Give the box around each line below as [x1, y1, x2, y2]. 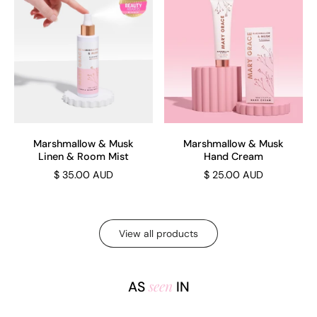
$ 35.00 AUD [54, 168, 113, 181]
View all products [119, 227, 198, 240]
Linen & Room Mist [38, 150, 129, 163]
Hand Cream [204, 150, 263, 163]
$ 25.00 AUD [204, 168, 263, 181]
